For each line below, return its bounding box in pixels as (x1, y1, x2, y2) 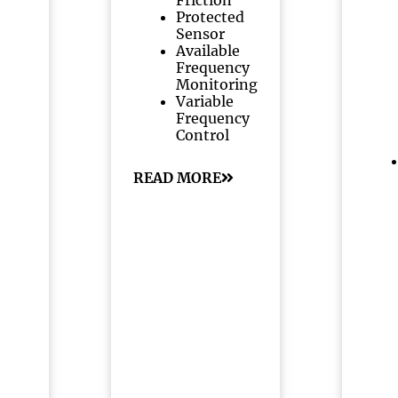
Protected (176, 8, 245, 26)
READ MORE (133, 169, 222, 187)
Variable (176, 92, 235, 110)
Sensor (176, 25, 226, 43)
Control (176, 126, 230, 144)
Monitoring (176, 76, 259, 93)
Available (176, 42, 241, 60)
